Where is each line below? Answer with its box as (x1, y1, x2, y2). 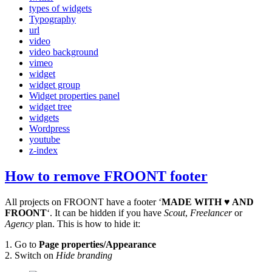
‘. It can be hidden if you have (47, 207, 164, 218)
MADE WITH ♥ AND (161, 196, 254, 207)
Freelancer (190, 207, 232, 218)
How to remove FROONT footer (5, 168, 208, 184)
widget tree (29, 101, 72, 112)
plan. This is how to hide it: (33, 218, 140, 229)
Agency (5, 218, 33, 229)
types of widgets (29, 3, 92, 13)
